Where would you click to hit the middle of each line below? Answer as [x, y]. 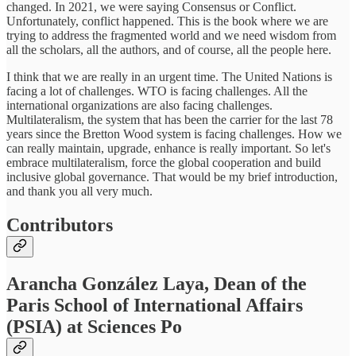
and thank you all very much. [79, 192]
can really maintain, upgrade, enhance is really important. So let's [168, 149]
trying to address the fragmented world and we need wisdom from [171, 36]
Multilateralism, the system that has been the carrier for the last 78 [170, 120]
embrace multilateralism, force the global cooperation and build [164, 163]
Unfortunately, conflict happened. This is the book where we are [167, 21]
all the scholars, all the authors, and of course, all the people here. [169, 50]
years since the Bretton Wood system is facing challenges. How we [174, 134]
